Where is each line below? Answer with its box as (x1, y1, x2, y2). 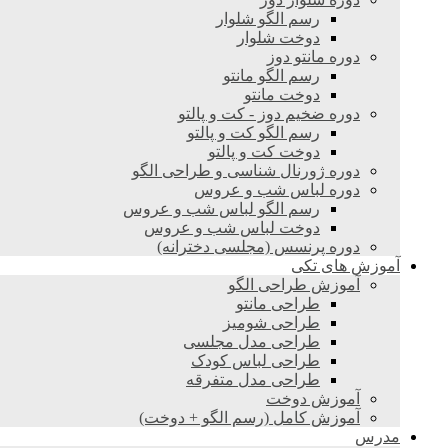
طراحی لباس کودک (191, 352, 320, 369)
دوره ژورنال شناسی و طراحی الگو (132, 162, 360, 179)
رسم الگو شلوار (216, 10, 320, 27)
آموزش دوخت (266, 390, 360, 407)
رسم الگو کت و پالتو (187, 124, 320, 141)
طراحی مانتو (236, 295, 320, 312)
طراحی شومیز (223, 314, 320, 331)
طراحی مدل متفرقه (186, 371, 320, 388)
